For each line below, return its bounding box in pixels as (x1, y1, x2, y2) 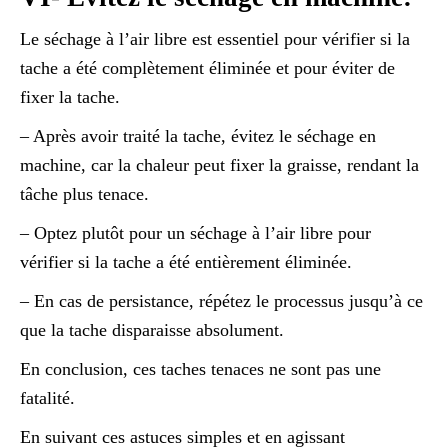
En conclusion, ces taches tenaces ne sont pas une (20, 359, 381, 380)
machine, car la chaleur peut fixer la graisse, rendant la (20, 155, 419, 176)
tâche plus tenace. (20, 184, 149, 205)
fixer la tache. (20, 87, 120, 108)
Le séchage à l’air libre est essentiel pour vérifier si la (20, 29, 410, 50)
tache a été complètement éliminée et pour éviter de (20, 58, 395, 79)
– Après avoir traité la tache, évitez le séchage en (20, 126, 376, 147)
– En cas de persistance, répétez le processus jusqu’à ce (20, 291, 423, 312)
